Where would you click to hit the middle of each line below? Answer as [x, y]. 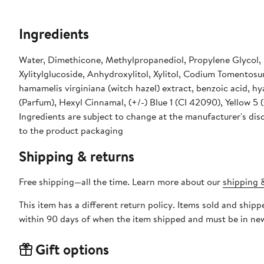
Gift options [72, 250]
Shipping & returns [77, 156]
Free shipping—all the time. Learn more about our [121, 182]
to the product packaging [71, 131]
